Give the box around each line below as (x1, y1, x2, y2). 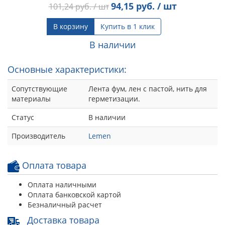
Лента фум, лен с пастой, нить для (88, 83, 207, 93)
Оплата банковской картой (28, 189, 121, 199)
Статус (12, 112, 34, 122)
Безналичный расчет (28, 199, 102, 209)
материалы (12, 93, 51, 103)
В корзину (53, 21, 88, 31)
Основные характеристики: (8, 63, 127, 75)
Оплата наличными (28, 179, 96, 189)
